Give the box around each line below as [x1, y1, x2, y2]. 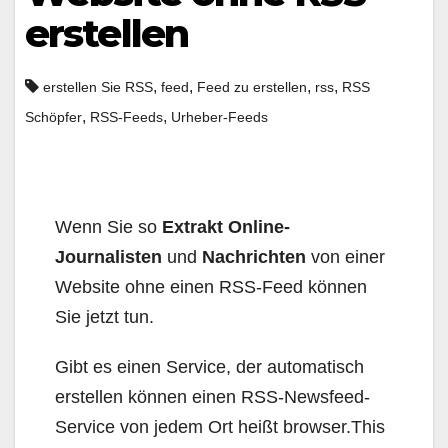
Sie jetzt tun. [55, 307, 154, 327]
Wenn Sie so [55, 217, 162, 237]
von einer [306, 247, 385, 267]
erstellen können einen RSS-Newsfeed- [55, 387, 370, 407]
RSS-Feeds [90, 109, 163, 125]
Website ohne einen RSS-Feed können [55, 277, 367, 297]
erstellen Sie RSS [43, 79, 153, 95]
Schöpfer [25, 109, 82, 125]
